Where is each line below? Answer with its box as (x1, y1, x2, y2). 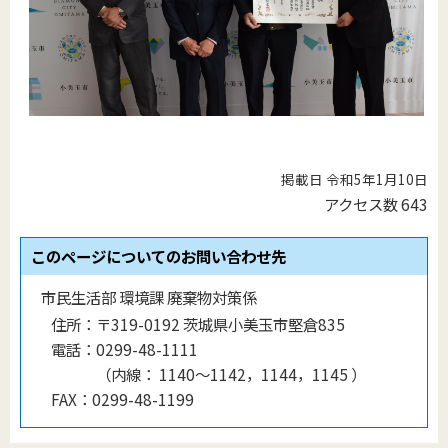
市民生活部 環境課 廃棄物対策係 (41, 285, 257, 308)
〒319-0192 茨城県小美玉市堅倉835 (96, 312, 345, 335)
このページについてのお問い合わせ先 (31, 244, 286, 267)
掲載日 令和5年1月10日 (281, 168, 428, 189)
